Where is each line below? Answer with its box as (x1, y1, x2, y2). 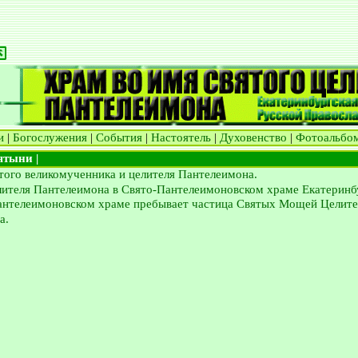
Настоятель (151, 131, 211, 144)
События (96, 131, 142, 144)
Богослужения (13, 131, 87, 144)
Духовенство (220, 131, 287, 144)
